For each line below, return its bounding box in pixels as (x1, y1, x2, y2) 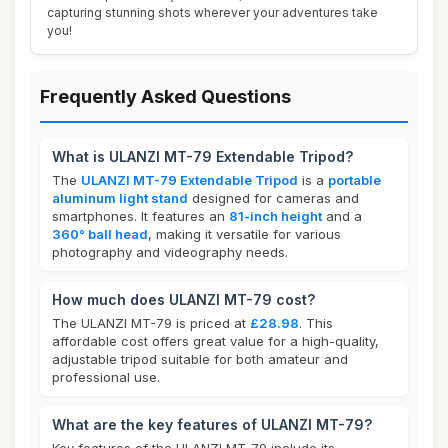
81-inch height (229, 208, 322, 224)
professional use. (52, 369, 160, 385)
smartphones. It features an (52, 208, 229, 224)
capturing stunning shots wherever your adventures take (47, 5, 378, 20)
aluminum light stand (52, 190, 188, 206)
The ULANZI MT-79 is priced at (52, 315, 250, 331)
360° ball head (52, 226, 148, 242)
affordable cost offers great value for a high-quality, (52, 333, 379, 349)
